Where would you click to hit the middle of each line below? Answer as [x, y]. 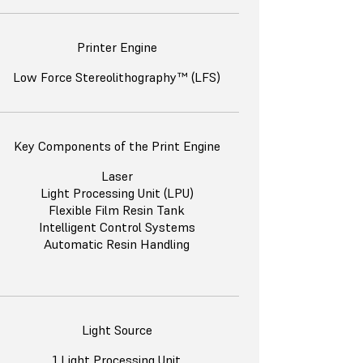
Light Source [117, 330]
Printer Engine [117, 47]
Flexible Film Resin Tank [117, 210]
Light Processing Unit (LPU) [117, 193]
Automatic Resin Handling [117, 244]
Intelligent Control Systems [117, 227]
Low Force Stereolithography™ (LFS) [117, 77]
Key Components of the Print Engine [117, 146]
